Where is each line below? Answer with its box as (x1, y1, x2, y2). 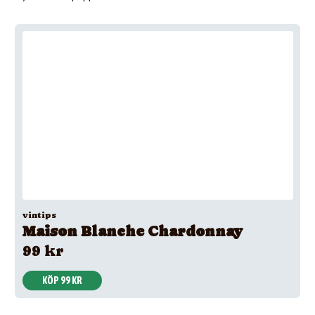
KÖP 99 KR (41, 275, 82, 286)
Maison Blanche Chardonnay (22, 223, 243, 240)
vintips (22, 210, 56, 220)
